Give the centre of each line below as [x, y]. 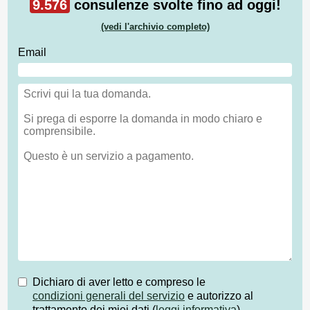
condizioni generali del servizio [109, 295]
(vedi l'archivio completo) [155, 27]
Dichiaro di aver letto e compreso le [119, 282]
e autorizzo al [219, 295]
